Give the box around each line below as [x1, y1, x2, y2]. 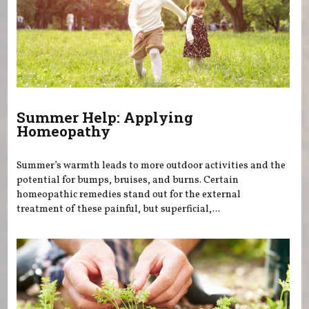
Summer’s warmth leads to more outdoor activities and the [17, 159, 286, 173]
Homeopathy [17, 121, 111, 141]
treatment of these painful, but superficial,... [17, 202, 221, 217]
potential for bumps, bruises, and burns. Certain [17, 173, 239, 188]
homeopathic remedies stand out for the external [17, 188, 241, 202]
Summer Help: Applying [17, 108, 194, 128]
